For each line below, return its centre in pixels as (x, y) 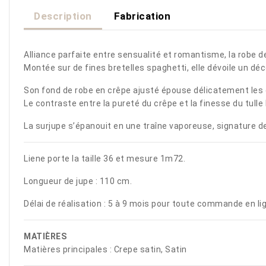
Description (63, 16)
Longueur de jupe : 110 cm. (78, 181)
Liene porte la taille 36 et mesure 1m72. (104, 158)
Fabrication (142, 16)
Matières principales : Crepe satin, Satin (106, 249)
